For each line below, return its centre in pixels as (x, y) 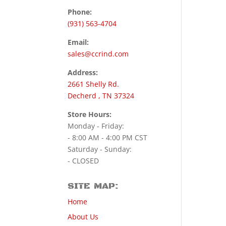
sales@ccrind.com (98, 53)
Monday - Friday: (96, 126)
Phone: (80, 12)
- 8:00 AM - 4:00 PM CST (108, 137)
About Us (83, 216)
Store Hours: (90, 114)
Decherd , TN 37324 (101, 95)
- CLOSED (83, 160)
